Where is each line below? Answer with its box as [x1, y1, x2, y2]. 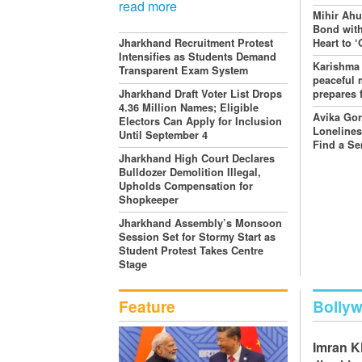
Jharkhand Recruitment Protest [119, 36, 273, 51]
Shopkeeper [119, 192, 179, 207]
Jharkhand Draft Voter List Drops [119, 86, 282, 102]
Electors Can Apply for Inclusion [119, 114, 282, 129]
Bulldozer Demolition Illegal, [119, 165, 261, 179]
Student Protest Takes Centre [119, 242, 263, 258]
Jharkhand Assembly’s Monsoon [119, 215, 282, 230]
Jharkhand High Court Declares [119, 151, 275, 166]
